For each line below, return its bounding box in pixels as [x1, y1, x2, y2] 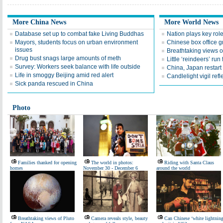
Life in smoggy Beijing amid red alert [15, 72, 113, 79]
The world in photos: [91, 160, 133, 165]
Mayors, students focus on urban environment [15, 39, 138, 46]
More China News [12, 18, 66, 26]
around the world [156, 165, 190, 171]
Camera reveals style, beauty [91, 216, 148, 221]
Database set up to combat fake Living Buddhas [15, 30, 144, 37]
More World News [164, 18, 219, 26]
